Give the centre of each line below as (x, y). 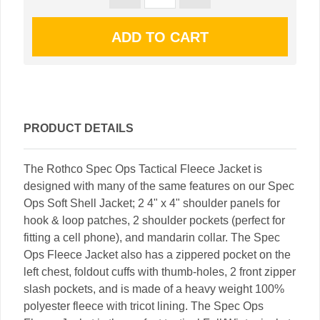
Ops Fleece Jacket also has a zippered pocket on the (157, 255)
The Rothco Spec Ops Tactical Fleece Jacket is (143, 169)
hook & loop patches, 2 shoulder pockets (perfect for (154, 221)
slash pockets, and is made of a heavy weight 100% (154, 289)
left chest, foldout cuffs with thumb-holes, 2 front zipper (160, 272)
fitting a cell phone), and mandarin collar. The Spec (152, 238)
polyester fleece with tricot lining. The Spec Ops (144, 306)
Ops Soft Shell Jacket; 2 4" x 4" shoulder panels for (152, 204)
